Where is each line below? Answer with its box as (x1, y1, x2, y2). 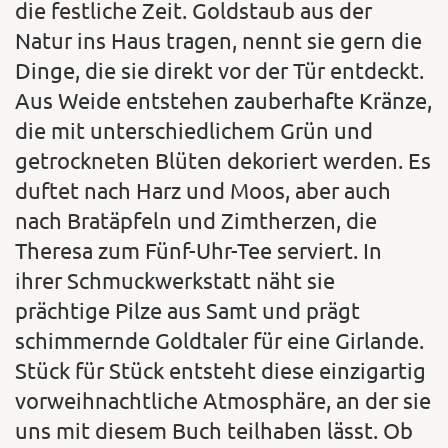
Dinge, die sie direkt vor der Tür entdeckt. (15, 57, 424, 84)
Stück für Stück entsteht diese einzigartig (15, 357, 426, 384)
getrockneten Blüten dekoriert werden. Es (15, 147, 431, 174)
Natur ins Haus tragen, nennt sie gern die (15, 27, 422, 54)
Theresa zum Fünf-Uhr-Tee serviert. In (15, 237, 382, 264)
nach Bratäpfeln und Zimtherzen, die (15, 207, 377, 234)
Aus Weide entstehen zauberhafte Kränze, (15, 87, 432, 114)
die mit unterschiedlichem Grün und (15, 117, 373, 144)
